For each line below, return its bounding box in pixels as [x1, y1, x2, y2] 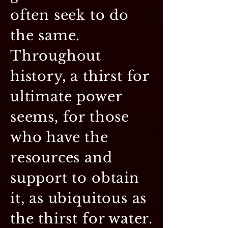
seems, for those [10, 108, 129, 125]
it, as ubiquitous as [10, 189, 147, 207]
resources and [10, 149, 112, 166]
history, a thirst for [10, 67, 150, 84]
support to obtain [10, 169, 139, 186]
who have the [10, 128, 108, 146]
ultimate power [10, 88, 122, 105]
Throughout [10, 47, 102, 64]
